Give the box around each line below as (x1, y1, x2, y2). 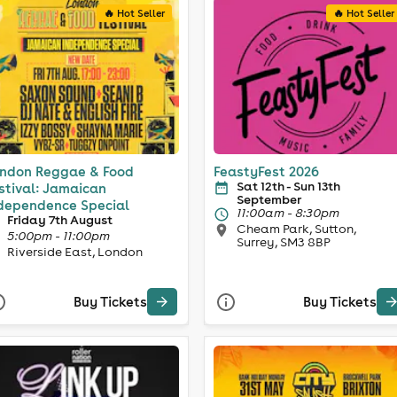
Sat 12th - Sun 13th (237, 177, 340, 194)
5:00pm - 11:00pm (6, 227, 110, 244)
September (237, 191, 301, 207)
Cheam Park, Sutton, (237, 220, 356, 237)
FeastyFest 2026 (214, 162, 319, 180)
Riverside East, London (6, 243, 143, 260)
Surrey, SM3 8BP (237, 233, 331, 250)
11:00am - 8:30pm (237, 204, 339, 221)
